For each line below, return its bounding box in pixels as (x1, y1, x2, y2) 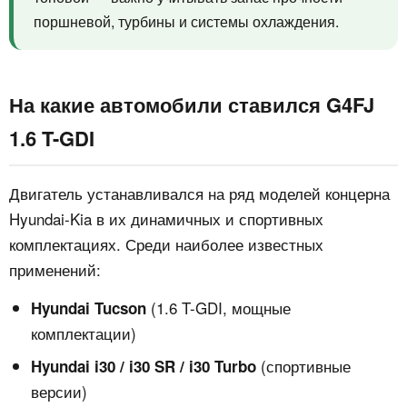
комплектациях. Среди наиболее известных (9, 233, 323, 256)
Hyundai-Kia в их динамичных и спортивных (9, 207, 323, 231)
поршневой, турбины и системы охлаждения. (34, 11, 339, 33)
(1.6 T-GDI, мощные (146, 296, 291, 320)
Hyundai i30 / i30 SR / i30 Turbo (31, 355, 256, 378)
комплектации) (31, 322, 136, 345)
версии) (31, 380, 87, 403)
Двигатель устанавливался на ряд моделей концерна (9, 182, 390, 205)
